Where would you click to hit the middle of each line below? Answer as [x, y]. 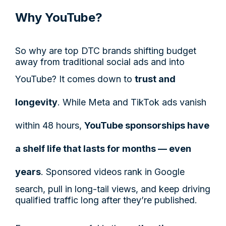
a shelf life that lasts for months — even [103, 148]
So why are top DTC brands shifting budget [106, 50]
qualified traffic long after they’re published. [106, 200]
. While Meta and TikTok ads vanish [132, 102]
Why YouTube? [60, 17]
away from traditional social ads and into [100, 62]
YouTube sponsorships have [147, 125]
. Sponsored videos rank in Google [113, 172]
